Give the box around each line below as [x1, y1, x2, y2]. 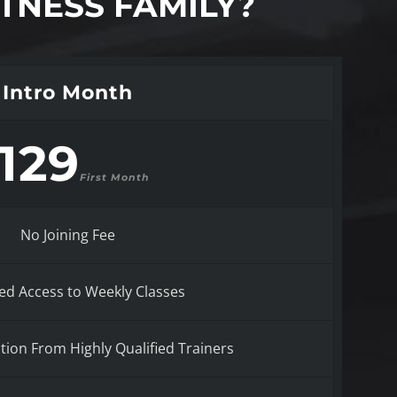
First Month [79, 170, 150, 183]
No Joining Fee [19, 224, 115, 245]
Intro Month [2, 80, 133, 105]
